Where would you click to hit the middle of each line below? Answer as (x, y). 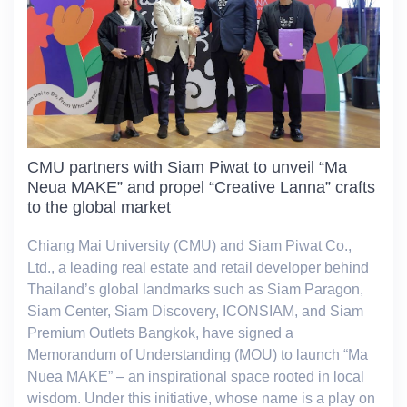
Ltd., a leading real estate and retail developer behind (198, 267)
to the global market (99, 207)
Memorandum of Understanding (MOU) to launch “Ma (198, 354)
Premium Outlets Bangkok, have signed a (160, 333)
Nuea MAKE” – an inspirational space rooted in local (196, 376)
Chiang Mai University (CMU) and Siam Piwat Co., (189, 245)
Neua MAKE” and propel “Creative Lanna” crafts (201, 187)
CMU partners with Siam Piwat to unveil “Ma (187, 167)
